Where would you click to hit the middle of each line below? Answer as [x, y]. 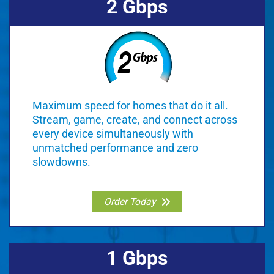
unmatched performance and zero [115, 148]
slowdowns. [61, 162]
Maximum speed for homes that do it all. [130, 106]
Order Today [129, 201]
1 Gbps [137, 259]
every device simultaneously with [113, 134]
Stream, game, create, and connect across [135, 120]
